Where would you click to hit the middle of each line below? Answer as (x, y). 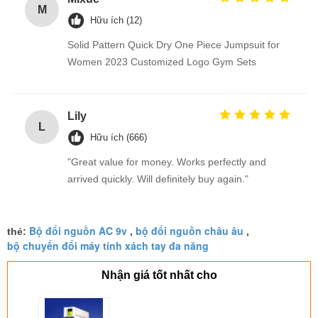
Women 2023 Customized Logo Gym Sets (162, 61)
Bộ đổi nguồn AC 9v (78, 230)
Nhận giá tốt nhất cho (159, 275)
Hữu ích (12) (116, 20)
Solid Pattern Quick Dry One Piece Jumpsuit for (174, 44)
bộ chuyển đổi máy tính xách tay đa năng (108, 245)
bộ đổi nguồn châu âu (190, 230)
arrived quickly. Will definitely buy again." (158, 179)
